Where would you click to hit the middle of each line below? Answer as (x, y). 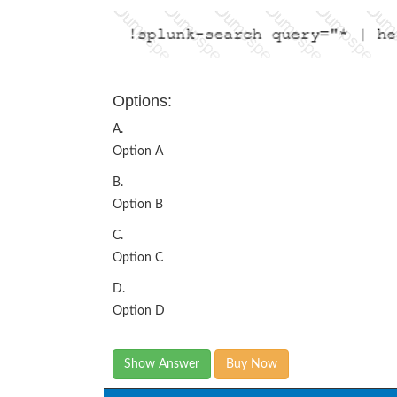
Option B (138, 205)
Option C (138, 258)
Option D (139, 311)
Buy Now (252, 365)
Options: (142, 101)
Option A (138, 152)
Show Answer (162, 365)
